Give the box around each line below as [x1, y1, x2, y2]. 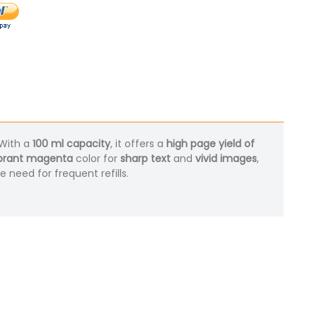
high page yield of [166, 137, 255, 151]
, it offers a [110, 137, 166, 151]
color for [73, 151, 120, 166]
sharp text [120, 151, 171, 166]
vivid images [195, 151, 257, 166]
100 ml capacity [33, 137, 110, 151]
